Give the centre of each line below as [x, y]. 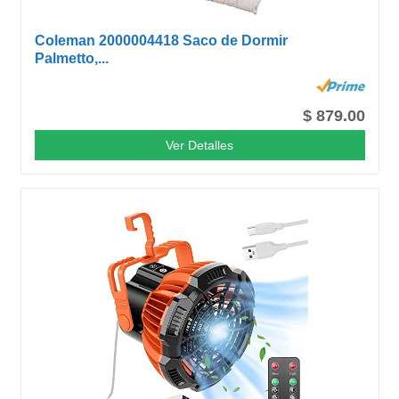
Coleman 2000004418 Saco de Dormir [162, 40]
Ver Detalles [200, 145]
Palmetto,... [72, 58]
